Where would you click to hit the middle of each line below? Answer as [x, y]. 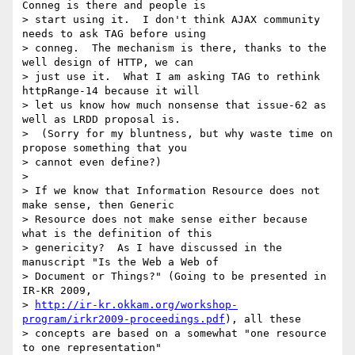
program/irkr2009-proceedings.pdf [124, 319]
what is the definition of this [117, 234]
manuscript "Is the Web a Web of [120, 262]
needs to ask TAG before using [114, 34]
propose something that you [105, 148]
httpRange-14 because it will [111, 91]
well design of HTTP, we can [108, 63]
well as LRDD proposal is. [101, 120]
